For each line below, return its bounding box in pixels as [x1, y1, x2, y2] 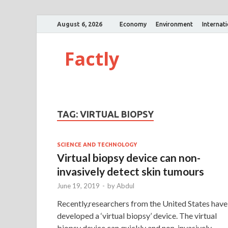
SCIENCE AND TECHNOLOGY [57, 141, 137, 148]
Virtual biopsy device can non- [57, 151, 201, 164]
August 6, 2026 [57, 20, 102, 27]
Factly [65, 46, 119, 71]
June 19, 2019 [57, 181, 100, 190]
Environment [156, 20, 193, 27]
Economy [120, 20, 147, 27]
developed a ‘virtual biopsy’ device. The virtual [57, 210, 217, 220]
